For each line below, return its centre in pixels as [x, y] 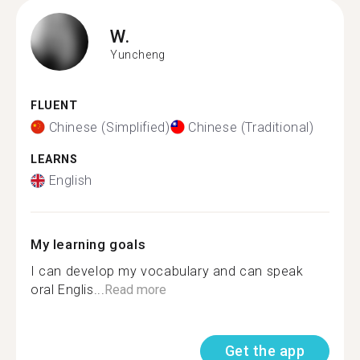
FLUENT [54, 106]
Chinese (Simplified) [109, 127]
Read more [136, 290]
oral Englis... [68, 290]
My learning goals [88, 244]
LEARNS [54, 159]
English [70, 180]
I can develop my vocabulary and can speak [167, 271]
